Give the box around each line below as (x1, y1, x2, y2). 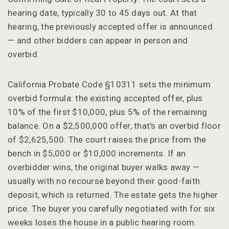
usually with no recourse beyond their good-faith (8, 175, 200, 186)
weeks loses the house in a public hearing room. (8, 217, 197, 227)
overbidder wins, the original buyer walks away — (8, 162, 199, 172)
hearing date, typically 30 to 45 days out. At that (8, 7, 197, 18)
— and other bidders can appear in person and (8, 35, 188, 45)
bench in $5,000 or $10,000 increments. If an (8, 148, 186, 158)
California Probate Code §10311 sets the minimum (8, 79, 211, 89)
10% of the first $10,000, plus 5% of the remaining (8, 106, 208, 117)
